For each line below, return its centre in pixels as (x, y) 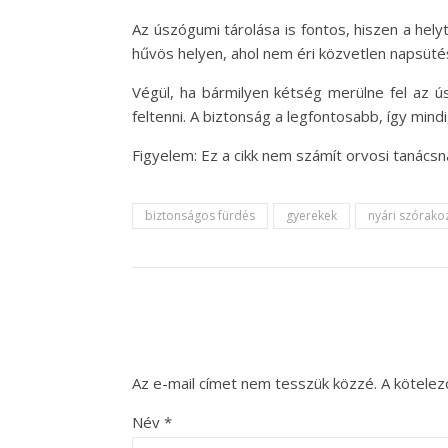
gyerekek (311, 215)
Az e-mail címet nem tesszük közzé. (254, 383)
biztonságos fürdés (200, 215)
